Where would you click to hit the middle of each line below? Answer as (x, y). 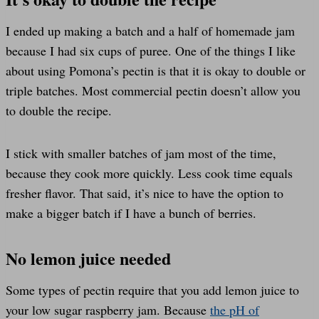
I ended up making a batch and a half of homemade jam (150, 30)
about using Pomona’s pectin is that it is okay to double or (156, 70)
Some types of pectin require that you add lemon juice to (152, 289)
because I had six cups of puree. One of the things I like (151, 50)
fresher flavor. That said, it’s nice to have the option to (145, 193)
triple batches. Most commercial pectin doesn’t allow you (153, 90)
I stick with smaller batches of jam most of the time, (141, 153)
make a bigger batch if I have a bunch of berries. (131, 213)
